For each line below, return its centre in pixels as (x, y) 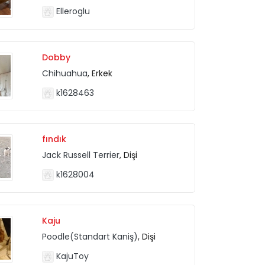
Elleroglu (72, 11)
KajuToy (72, 256)
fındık (54, 139)
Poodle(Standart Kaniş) (90, 236)
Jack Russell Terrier (81, 155)
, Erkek (100, 73)
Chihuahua (65, 73)
